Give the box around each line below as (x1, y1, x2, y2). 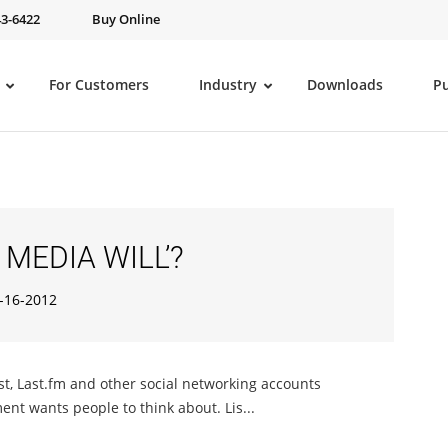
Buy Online (92, 11, 160, 28)
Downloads (307, 75, 383, 94)
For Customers (49, 75, 149, 94)
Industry (199, 75, 257, 94)
